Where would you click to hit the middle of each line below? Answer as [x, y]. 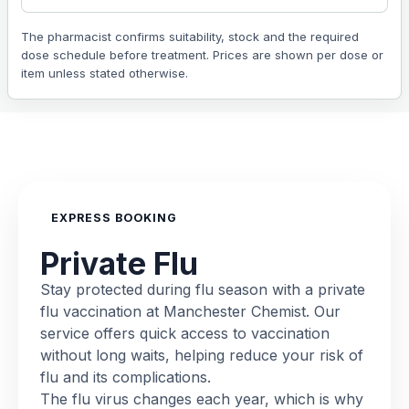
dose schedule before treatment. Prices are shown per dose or [202, 55]
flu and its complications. [126, 377]
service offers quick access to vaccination [185, 333]
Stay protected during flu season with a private [203, 289]
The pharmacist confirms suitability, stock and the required [190, 37]
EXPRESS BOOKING [114, 218]
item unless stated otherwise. [105, 73]
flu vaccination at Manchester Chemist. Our [190, 311]
